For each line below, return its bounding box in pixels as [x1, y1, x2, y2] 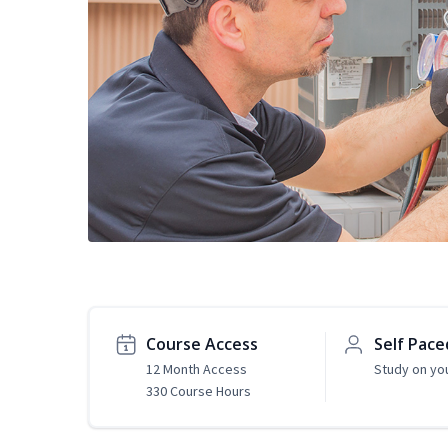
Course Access [146, 333, 258, 356]
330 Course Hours [146, 382, 251, 401]
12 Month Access [146, 360, 247, 379]
